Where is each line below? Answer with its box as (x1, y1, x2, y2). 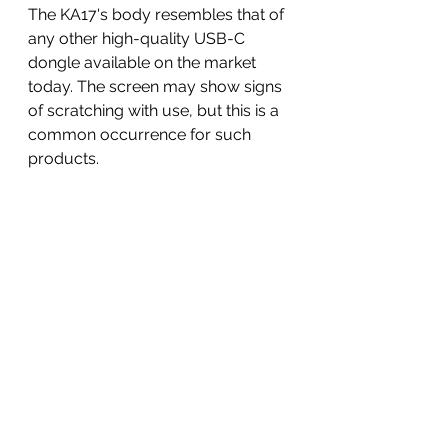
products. (28, 149, 99, 169)
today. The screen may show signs (28, 77, 286, 97)
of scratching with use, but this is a (28, 101, 283, 121)
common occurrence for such (28, 125, 255, 145)
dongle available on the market (28, 53, 260, 73)
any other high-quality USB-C (28, 29, 249, 49)
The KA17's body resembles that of (28, 5, 288, 25)
